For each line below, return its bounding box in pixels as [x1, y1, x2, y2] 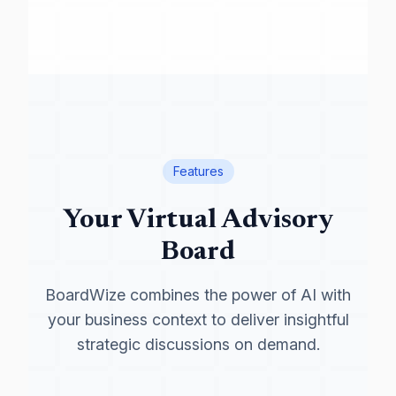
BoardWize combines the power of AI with [45, 286, 351, 304]
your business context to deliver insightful [47, 310, 349, 329]
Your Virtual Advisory [63, 208, 333, 234]
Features [172, 164, 224, 179]
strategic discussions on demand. [76, 335, 320, 354]
